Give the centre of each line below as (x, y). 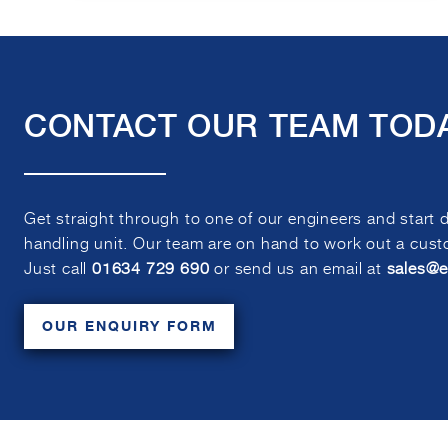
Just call (58, 267)
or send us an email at (298, 267)
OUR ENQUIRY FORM (129, 326)
